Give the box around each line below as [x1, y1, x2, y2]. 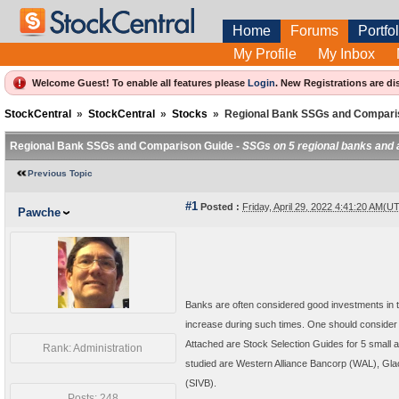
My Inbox [318, 46, 375, 61]
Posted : [198, 201, 240, 212]
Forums [290, 23, 338, 38]
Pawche [18, 206, 61, 219]
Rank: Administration [43, 342, 143, 354]
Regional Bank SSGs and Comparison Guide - [10, 140, 242, 152]
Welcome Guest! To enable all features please [32, 77, 248, 88]
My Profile [233, 46, 297, 61]
